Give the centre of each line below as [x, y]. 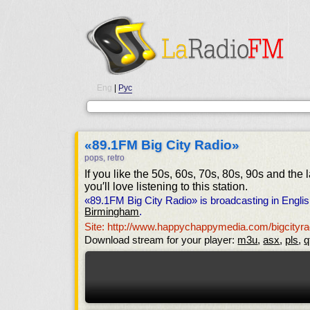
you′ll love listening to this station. [166, 186]
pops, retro [105, 158]
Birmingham [112, 212]
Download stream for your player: [161, 240]
